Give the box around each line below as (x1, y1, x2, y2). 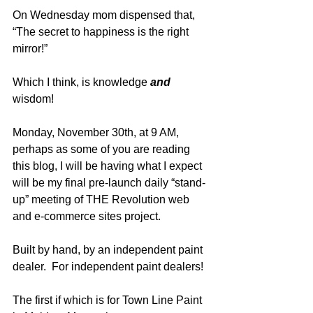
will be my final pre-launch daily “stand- (13, 177, 205, 189)
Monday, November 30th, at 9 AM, (13, 126, 182, 138)
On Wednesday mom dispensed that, (13, 9, 198, 21)
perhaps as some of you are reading (13, 143, 193, 155)
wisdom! (13, 93, 54, 105)
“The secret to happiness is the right (13, 26, 191, 38)
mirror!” (13, 43, 48, 54)
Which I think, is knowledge (13, 76, 150, 88)
